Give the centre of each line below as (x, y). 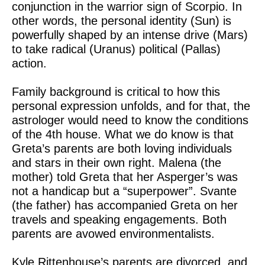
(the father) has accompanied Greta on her (125, 205)
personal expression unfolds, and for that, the (131, 106)
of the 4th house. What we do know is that (123, 134)
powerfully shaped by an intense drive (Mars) (130, 35)
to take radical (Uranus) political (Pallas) (116, 49)
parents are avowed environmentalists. (113, 234)
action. (29, 63)
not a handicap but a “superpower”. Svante (124, 191)
